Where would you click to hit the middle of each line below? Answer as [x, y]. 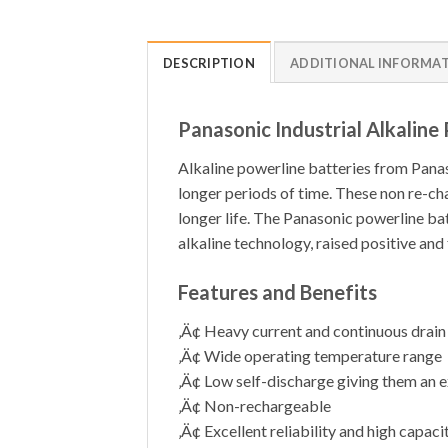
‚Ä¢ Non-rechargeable [254, 405]
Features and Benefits [277, 291]
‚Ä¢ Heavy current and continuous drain [312, 330]
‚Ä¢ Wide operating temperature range [310, 355]
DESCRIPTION [209, 62]
